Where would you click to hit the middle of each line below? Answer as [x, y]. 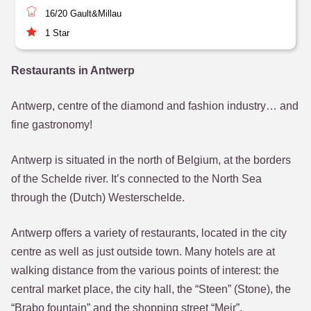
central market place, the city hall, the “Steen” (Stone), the [151, 289]
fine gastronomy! [52, 125]
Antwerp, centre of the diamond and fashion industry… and [155, 106]
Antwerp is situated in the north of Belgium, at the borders [151, 160]
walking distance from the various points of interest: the [145, 270]
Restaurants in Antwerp [73, 70]
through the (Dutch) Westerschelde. [98, 197]
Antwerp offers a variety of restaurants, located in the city [149, 233]
